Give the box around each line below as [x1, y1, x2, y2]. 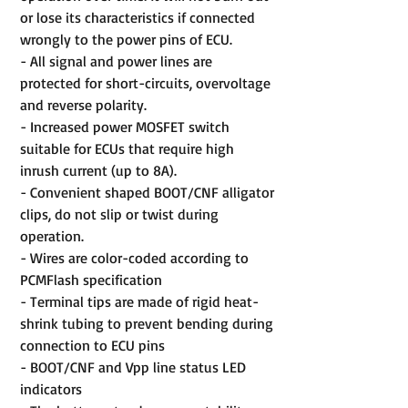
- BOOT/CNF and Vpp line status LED [20, 357, 246, 376]
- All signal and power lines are [20, 51, 212, 70]
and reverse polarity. [20, 95, 147, 114]
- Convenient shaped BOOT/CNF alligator [20, 182, 274, 201]
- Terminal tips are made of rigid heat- [20, 291, 259, 311]
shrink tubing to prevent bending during [20, 313, 273, 332]
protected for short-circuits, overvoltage [20, 73, 270, 92]
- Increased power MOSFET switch [20, 117, 229, 136]
